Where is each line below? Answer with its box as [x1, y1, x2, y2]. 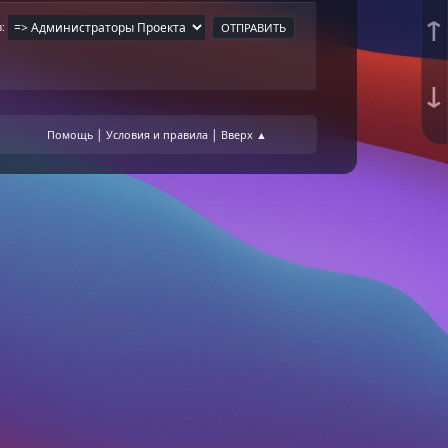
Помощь [46, 126, 93, 142]
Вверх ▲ [220, 126, 267, 142]
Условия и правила [105, 126, 208, 142]
